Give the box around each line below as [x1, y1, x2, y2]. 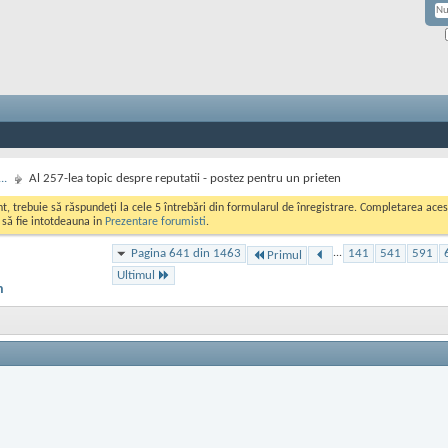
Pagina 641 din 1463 [130, 247, 241, 260]
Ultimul [116, 269, 155, 282]
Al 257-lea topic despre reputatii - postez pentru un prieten [29, 172, 341, 185]
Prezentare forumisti [105, 216, 206, 228]
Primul [266, 249, 302, 262]
